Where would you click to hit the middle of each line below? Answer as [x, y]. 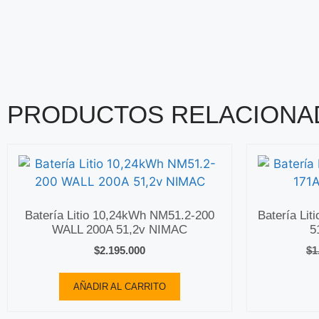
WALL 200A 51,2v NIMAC [120, 230]
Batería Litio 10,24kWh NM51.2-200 [120, 216]
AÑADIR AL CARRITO [120, 287]
